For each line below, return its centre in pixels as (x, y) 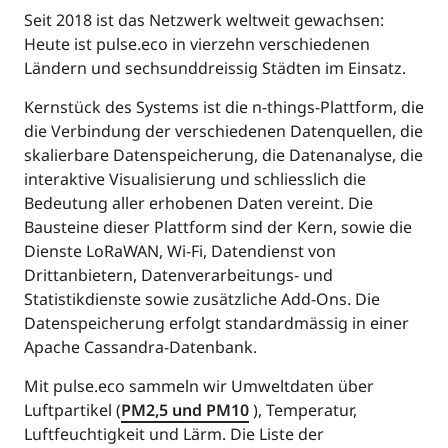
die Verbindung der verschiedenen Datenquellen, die (223, 130)
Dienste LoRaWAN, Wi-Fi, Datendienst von (180, 250)
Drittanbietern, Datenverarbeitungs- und (178, 274)
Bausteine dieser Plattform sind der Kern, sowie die (218, 226)
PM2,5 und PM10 (185, 409)
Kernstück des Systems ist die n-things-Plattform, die (224, 106)
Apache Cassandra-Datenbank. (140, 346)
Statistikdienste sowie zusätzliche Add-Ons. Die (202, 298)
